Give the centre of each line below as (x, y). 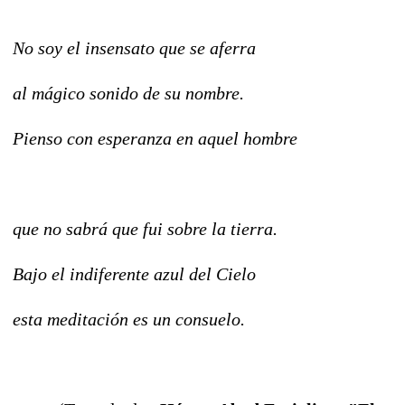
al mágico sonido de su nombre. (128, 93)
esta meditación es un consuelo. (129, 319)
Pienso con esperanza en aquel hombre (155, 138)
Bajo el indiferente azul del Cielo (134, 273)
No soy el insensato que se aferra (134, 47)
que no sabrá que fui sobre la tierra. (145, 228)
